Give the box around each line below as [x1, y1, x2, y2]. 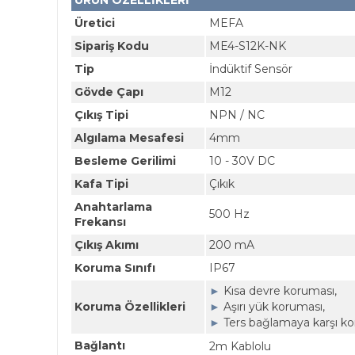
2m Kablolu [209, 339, 271, 353]
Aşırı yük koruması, [223, 300, 325, 314]
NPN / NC [209, 108, 265, 122]
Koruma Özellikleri [74, 300, 185, 314]
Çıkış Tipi [74, 108, 128, 122]
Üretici [74, 16, 115, 30]
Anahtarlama [74, 200, 152, 214]
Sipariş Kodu [74, 39, 149, 53]
